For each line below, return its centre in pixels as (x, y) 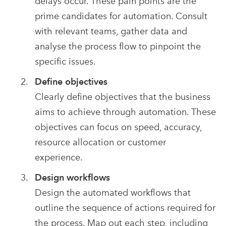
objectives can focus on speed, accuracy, (118, 127)
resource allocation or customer (100, 142)
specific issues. (65, 62)
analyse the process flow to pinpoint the (118, 46)
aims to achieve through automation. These (125, 112)
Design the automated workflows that (112, 193)
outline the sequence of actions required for (125, 208)
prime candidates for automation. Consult (121, 16)
